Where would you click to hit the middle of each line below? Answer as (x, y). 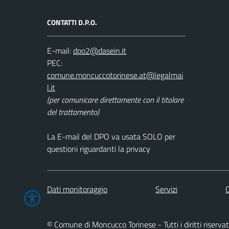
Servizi (166, 189)
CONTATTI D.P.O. (72, 22)
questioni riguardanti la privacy (99, 149)
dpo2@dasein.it (100, 51)
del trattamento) (73, 112)
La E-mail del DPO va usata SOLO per (111, 136)
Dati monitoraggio (77, 189)
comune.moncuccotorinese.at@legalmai (115, 75)
